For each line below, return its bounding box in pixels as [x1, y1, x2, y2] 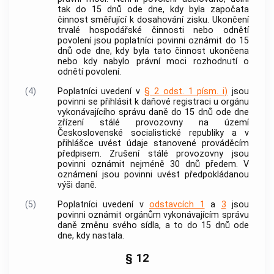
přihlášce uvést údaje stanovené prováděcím [57, 138, 249, 149]
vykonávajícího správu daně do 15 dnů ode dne [57, 106, 249, 117]
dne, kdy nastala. [57, 231, 124, 242]
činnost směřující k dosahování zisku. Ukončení [57, 14, 249, 25]
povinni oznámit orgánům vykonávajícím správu [57, 210, 249, 221]
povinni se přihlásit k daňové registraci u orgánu [57, 96, 249, 107]
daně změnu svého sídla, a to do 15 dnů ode [57, 220, 249, 231]
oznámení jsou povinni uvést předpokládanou [57, 169, 249, 180]
